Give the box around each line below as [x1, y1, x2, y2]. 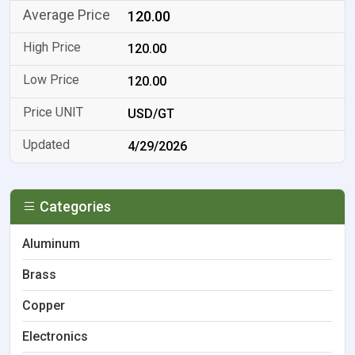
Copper [22, 298, 65, 313]
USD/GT [128, 106, 175, 121]
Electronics [22, 329, 88, 344]
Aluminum [22, 236, 80, 251]
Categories [36, 198, 111, 215]
